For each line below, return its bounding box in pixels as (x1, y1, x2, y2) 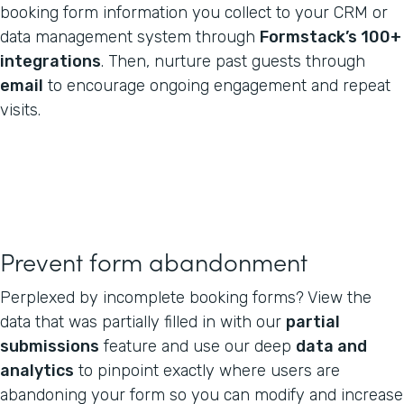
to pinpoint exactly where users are (74, 360, 340, 381)
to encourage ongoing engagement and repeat (43, 75, 390, 96)
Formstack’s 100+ (260, 26, 401, 47)
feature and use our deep (99, 335, 296, 356)
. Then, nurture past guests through (101, 50, 365, 71)
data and (296, 335, 367, 356)
